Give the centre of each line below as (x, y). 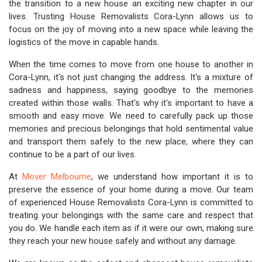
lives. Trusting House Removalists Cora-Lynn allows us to (131, 16)
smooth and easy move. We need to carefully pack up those (131, 116)
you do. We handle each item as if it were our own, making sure (131, 228)
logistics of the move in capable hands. (84, 42)
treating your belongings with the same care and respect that (131, 215)
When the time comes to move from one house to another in (131, 64)
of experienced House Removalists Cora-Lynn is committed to (131, 202)
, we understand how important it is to (172, 177)
